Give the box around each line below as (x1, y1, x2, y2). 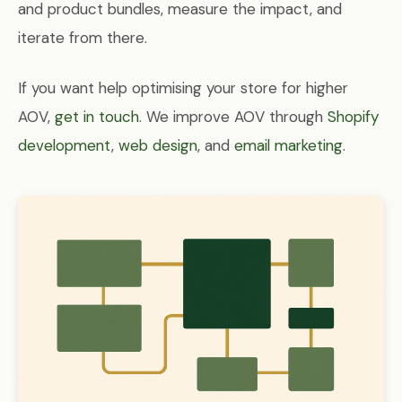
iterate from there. (18, 28, 147, 48)
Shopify (328, 107, 379, 127)
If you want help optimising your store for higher (18, 78, 348, 98)
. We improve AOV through (139, 107, 328, 127)
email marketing (234, 135, 343, 155)
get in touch (55, 107, 139, 127)
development (18, 135, 111, 155)
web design (118, 135, 197, 155)
